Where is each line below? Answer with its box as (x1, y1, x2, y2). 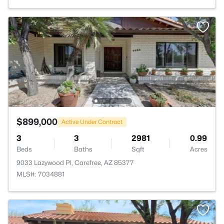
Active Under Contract (61, 117, 122, 125)
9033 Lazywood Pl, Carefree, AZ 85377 (16, 158, 134, 166)
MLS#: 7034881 (16, 170, 64, 178)
